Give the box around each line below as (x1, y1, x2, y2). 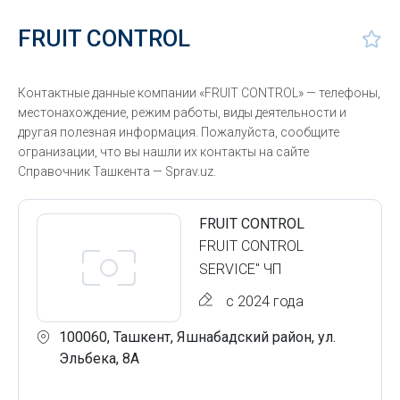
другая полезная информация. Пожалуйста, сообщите (18, 125, 339, 139)
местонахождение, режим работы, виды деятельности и (18, 105, 346, 120)
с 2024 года (226, 293, 304, 310)
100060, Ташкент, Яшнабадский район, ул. (59, 329, 336, 346)
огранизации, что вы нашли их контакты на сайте (18, 145, 309, 159)
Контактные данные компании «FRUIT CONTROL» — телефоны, (18, 86, 380, 100)
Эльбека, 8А (59, 350, 139, 367)
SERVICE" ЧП (199, 261, 281, 278)
